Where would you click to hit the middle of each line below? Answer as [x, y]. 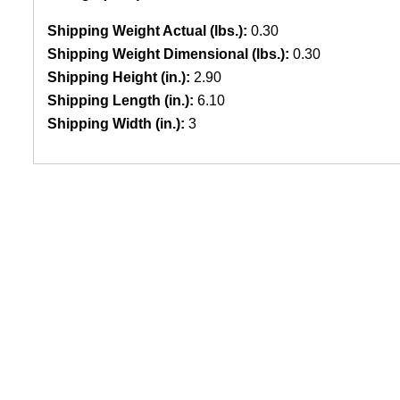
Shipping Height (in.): [119, 77]
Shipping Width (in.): [116, 123]
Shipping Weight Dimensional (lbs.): [168, 54]
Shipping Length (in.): [121, 100]
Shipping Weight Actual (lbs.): [147, 30]
